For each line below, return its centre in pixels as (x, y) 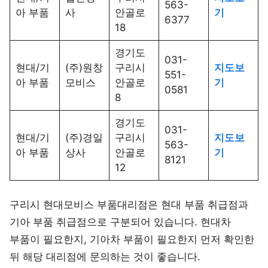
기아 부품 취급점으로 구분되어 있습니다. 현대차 (120, 222)
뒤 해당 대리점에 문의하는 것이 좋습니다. (105, 256)
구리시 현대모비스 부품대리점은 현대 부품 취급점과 (129, 204)
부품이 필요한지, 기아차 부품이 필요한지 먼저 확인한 (132, 239)
